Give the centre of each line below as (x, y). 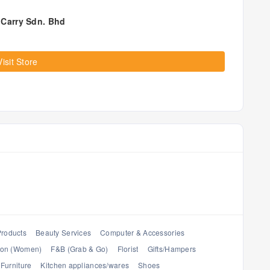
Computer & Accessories (143, 232)
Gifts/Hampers (172, 249)
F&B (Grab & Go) (80, 249)
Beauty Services (64, 232)
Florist (128, 249)
